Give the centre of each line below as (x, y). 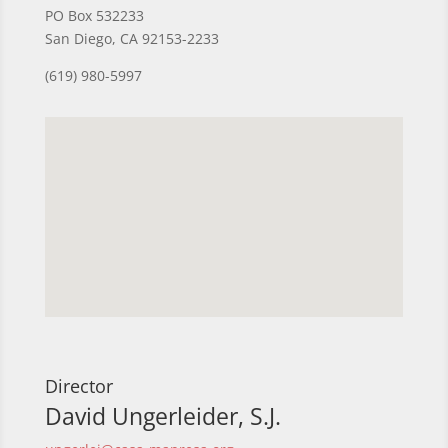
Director (78, 386)
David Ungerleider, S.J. (162, 416)
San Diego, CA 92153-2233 (131, 38)
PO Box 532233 (94, 15)
